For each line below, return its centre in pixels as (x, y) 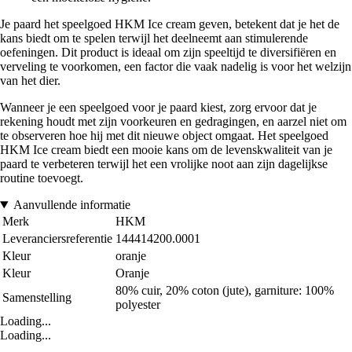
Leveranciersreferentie (57, 239)
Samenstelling (37, 298)
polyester (138, 305)
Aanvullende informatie (71, 205)
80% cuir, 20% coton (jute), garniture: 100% (225, 291)
